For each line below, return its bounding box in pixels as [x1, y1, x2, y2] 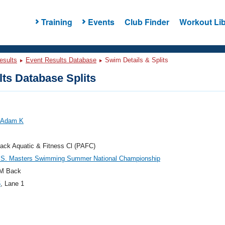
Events [87, 16, 115, 28]
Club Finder [124, 16, 169, 28]
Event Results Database [26, 56, 96, 64]
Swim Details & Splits [103, 56, 168, 64]
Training [41, 16, 72, 28]
